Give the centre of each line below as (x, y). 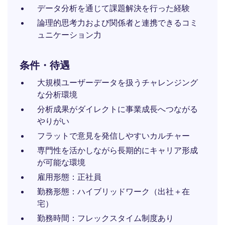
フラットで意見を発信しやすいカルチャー (114, 136)
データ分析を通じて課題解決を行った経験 (114, 8)
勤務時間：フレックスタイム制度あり (105, 218)
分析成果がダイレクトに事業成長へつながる (118, 109)
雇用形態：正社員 (69, 177)
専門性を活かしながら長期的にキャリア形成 (118, 150)
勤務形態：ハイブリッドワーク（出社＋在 (114, 191)
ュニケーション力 (69, 35)
